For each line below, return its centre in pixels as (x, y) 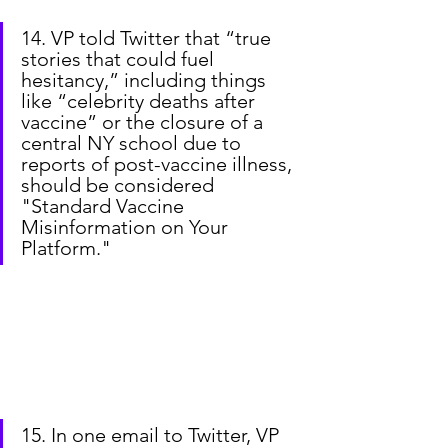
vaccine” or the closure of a (144, 122)
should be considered (120, 185)
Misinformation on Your (127, 227)
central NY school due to (133, 143)
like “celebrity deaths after (140, 101)
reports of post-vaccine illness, (159, 164)
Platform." (66, 248)
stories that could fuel (120, 59)
